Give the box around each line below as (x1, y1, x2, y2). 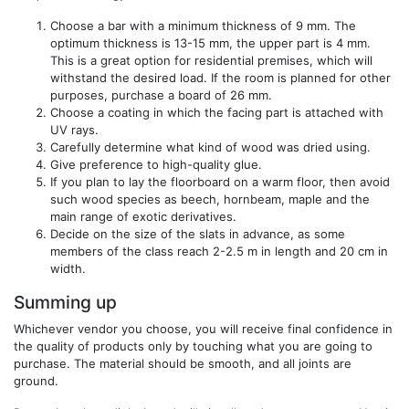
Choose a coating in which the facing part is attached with (50, 105, 383, 121)
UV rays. (50, 122, 99, 138)
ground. (14, 373, 58, 389)
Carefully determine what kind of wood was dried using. (50, 140, 371, 155)
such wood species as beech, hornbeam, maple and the (50, 192, 370, 207)
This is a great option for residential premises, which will (50, 53, 372, 68)
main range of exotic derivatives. (50, 209, 236, 225)
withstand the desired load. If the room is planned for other (50, 70, 391, 86)
